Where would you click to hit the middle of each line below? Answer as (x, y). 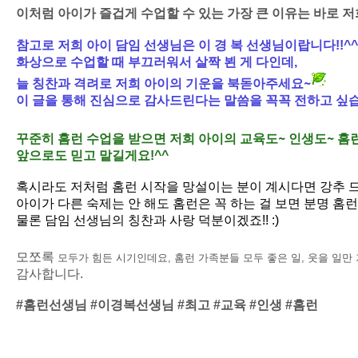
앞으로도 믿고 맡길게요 (83, 155)
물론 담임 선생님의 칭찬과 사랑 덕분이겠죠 (139, 220)
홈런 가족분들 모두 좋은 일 (238, 258)
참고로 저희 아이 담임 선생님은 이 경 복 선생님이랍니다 (176, 45)
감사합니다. (50, 274)
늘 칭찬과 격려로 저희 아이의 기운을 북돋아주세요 (160, 84)
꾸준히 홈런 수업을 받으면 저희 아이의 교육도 (147, 139)
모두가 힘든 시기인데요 (111, 258)
